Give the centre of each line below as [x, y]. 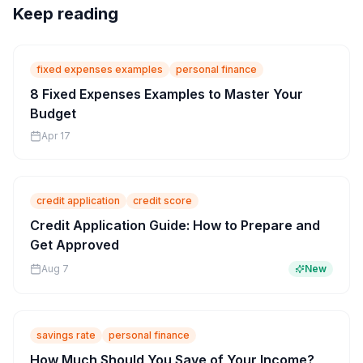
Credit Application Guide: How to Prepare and [175, 225]
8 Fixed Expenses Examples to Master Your [167, 94]
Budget [53, 113]
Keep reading [66, 14]
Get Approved [75, 245]
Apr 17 [56, 136]
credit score [162, 201]
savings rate [66, 335]
